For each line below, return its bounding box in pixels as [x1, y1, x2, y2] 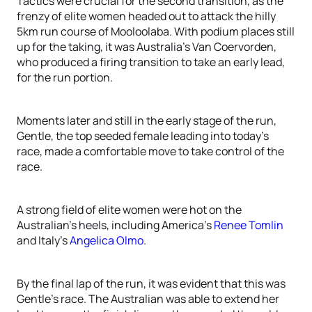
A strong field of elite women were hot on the [17, 202, 242, 217]
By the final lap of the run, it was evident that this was [17, 276, 286, 291]
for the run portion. [17, 70, 113, 85]
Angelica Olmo [70, 233, 143, 248]
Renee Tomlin [214, 217, 283, 233]
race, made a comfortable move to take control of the [17, 143, 284, 159]
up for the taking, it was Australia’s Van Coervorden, [17, 39, 276, 54]
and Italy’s [17, 233, 70, 248]
